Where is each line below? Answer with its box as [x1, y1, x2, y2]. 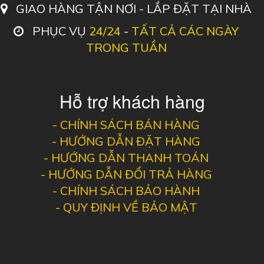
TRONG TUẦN [85, 39, 167, 55]
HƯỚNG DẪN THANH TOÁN [51, 150, 209, 165]
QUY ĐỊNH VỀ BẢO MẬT [62, 199, 197, 214]
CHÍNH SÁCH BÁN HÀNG [60, 117, 200, 132]
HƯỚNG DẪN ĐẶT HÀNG [60, 133, 200, 148]
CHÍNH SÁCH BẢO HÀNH [60, 183, 200, 198]
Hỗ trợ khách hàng [59, 88, 205, 114]
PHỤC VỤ [29, 23, 89, 38]
